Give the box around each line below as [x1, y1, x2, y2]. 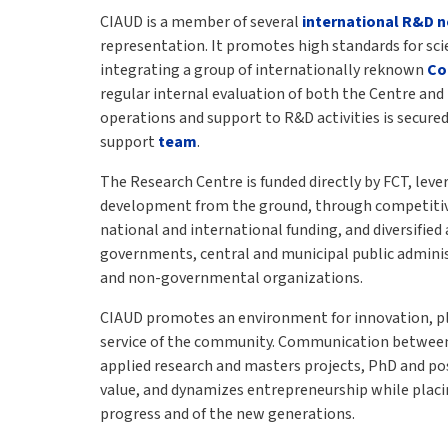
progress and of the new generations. [100, 403, 355, 425]
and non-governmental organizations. [100, 267, 363, 289]
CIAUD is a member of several [100, 11, 302, 33]
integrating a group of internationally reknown [100, 59, 427, 81]
